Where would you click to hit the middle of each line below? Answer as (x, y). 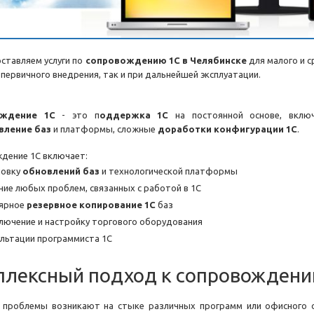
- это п (77, 115)
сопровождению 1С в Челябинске (165, 61)
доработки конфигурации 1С (227, 129)
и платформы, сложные (104, 129)
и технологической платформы (169, 171)
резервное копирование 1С (91, 205)
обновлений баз (61, 171)
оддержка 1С (134, 115)
